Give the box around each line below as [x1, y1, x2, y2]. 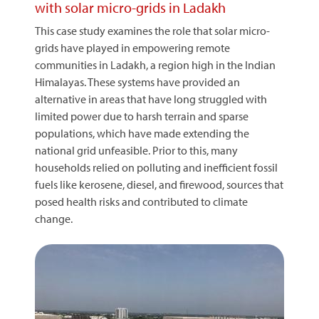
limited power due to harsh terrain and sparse [35, 109, 249, 123]
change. [35, 211, 73, 226]
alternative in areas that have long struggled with [35, 92, 267, 106]
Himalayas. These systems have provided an [35, 75, 240, 89]
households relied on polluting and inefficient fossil [35, 160, 278, 174]
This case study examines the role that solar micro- [35, 23, 270, 38]
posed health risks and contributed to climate [35, 194, 248, 209]
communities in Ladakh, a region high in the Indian [35, 58, 276, 72]
